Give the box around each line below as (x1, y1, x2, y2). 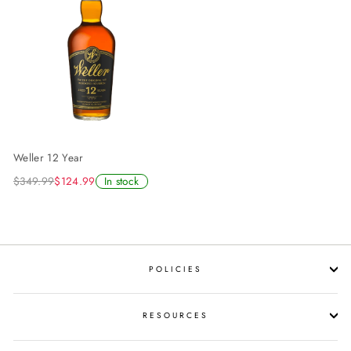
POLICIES (148, 262, 203, 275)
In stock (103, 173, 139, 189)
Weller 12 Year (13, 150, 84, 165)
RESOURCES (142, 309, 209, 321)
